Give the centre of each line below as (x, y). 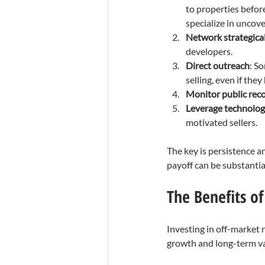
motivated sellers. (222, 122)
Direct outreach (218, 66)
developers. (209, 51)
